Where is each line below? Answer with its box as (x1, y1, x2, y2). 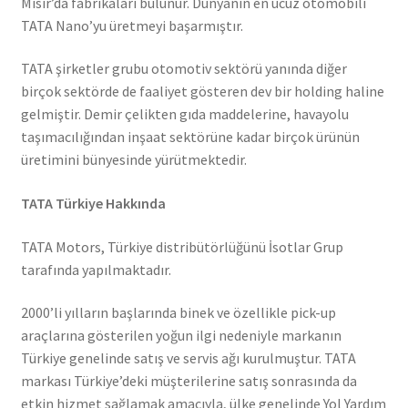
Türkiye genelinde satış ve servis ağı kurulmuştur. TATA (20, 349, 356, 368)
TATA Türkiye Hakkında (20, 193, 166, 212)
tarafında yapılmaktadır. (20, 260, 171, 279)
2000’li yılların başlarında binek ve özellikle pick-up (20, 303, 336, 322)
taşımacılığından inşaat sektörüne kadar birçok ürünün (20, 127, 360, 147)
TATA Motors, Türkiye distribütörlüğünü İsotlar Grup (20, 237, 343, 256)
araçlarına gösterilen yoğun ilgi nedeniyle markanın (20, 326, 342, 345)
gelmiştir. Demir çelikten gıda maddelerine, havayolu (20, 105, 349, 124)
